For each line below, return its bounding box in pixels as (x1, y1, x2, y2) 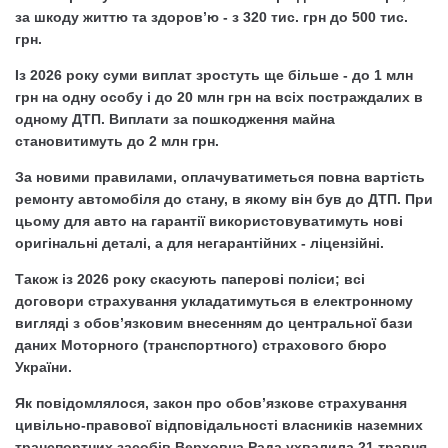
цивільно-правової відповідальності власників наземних (15, 416, 423, 433)
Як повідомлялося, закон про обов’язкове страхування (15, 394, 407, 411)
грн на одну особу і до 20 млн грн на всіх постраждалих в (15, 88, 423, 105)
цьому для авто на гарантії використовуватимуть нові (15, 212, 403, 229)
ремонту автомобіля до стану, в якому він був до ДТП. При (15, 190, 433, 207)
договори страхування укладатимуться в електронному (15, 292, 413, 309)
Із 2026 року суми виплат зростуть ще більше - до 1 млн (15, 66, 413, 83)
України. (15, 358, 72, 375)
